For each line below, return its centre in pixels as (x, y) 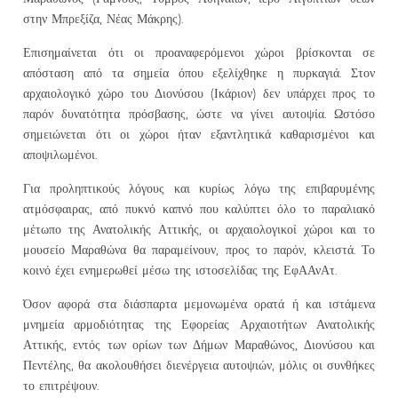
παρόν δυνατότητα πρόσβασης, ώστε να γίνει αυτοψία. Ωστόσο (199, 113)
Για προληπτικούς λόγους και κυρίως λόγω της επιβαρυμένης (199, 188)
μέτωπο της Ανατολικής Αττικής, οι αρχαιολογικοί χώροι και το (199, 229)
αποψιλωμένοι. (60, 154)
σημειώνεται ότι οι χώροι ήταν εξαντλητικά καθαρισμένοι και (199, 134)
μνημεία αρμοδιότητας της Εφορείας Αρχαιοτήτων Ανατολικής (199, 324)
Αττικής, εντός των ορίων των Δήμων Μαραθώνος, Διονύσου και (199, 344)
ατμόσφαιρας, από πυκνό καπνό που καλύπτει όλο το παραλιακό (199, 208)
